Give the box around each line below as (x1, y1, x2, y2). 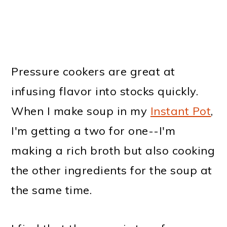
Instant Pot (150, 103, 211, 118)
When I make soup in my (11, 103, 150, 118)
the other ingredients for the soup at (11, 163, 212, 177)
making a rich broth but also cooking (11, 143, 215, 158)
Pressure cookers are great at (11, 64, 175, 79)
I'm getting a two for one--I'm (11, 123, 176, 138)
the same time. (11, 182, 92, 197)
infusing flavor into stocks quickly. (11, 84, 199, 98)
